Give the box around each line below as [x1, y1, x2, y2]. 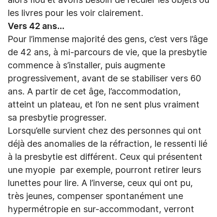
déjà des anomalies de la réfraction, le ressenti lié [8, 140, 207, 149]
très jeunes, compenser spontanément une [8, 192, 183, 201]
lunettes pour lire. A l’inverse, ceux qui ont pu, [8, 179, 193, 188]
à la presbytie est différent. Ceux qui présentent [8, 153, 202, 162]
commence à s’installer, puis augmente [8, 62, 165, 70]
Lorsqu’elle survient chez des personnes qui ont [8, 127, 201, 136]
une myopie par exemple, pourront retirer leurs [8, 166, 201, 175]
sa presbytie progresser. [8, 114, 109, 123]
